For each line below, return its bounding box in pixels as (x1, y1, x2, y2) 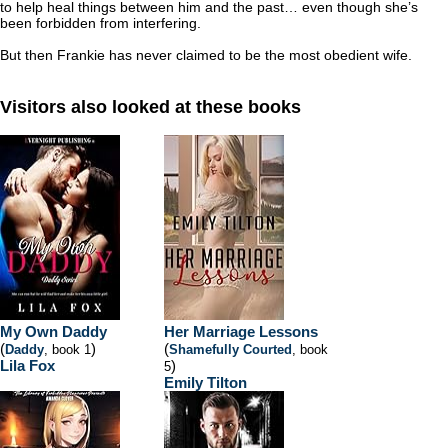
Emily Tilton (164, 374, 247, 391)
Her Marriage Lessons (164, 323, 318, 340)
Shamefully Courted (169, 342, 292, 357)
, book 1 (44, 342, 91, 357)
